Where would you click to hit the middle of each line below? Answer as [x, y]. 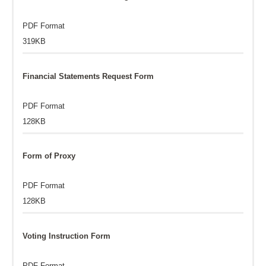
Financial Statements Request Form [88, 76]
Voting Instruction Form [66, 236]
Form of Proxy [49, 156]
